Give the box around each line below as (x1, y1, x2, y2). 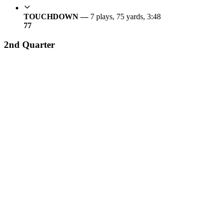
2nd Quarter (4, 39, 55, 50)
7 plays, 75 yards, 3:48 (90, 12, 161, 21)
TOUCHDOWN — (24, 12, 90, 21)
